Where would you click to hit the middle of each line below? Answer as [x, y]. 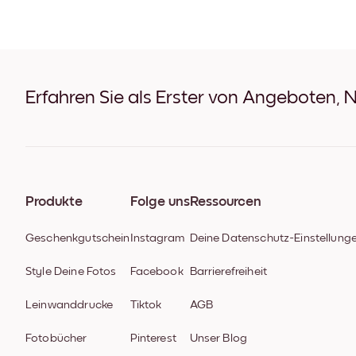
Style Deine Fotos [71, 272]
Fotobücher [56, 339]
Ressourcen [225, 202]
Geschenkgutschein [78, 238]
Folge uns [160, 202]
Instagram [157, 238]
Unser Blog [219, 339]
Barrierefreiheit [228, 272]
